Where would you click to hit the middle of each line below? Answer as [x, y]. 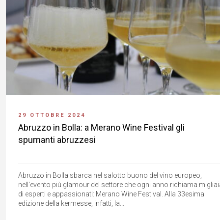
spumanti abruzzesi [57, 139]
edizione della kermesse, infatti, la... [71, 203]
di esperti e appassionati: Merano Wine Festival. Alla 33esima [111, 194]
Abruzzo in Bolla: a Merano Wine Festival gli [101, 127]
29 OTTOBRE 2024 [52, 115]
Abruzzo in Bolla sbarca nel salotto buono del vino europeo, [110, 175]
